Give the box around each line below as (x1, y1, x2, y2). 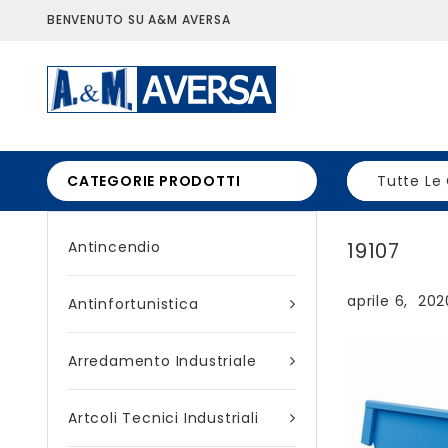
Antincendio (68, 237, 161, 257)
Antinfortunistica (68, 294, 199, 314)
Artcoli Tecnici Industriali (68, 408, 259, 428)
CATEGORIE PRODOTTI (67, 171, 241, 191)
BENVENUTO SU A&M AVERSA (47, 11, 231, 28)
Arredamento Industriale (68, 351, 257, 371)
